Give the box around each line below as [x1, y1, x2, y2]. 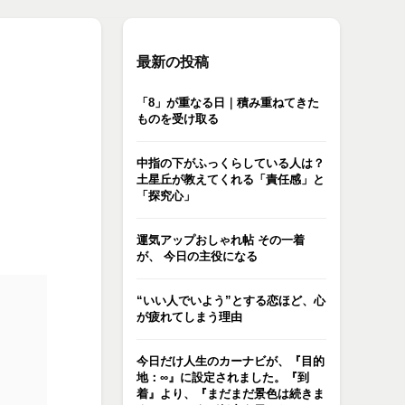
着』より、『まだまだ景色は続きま [137, 387, 325, 400]
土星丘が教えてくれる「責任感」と [137, 173, 325, 186]
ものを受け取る [137, 112, 219, 126]
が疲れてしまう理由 [137, 310, 242, 324]
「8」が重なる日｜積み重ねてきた [137, 96, 319, 109]
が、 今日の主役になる [137, 250, 258, 263]
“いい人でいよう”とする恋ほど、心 [137, 294, 325, 307]
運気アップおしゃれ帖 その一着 [137, 233, 305, 247]
